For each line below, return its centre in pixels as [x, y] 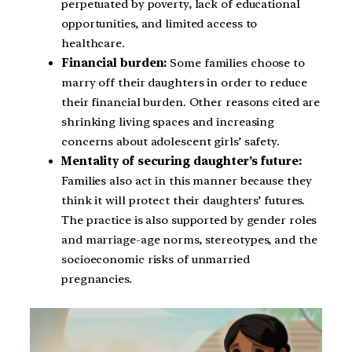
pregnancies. [97, 279]
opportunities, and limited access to [159, 24]
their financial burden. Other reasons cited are [191, 103]
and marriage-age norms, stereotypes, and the [189, 240]
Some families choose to [236, 63]
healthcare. [93, 44]
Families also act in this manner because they [187, 181]
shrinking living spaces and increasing [168, 122]
